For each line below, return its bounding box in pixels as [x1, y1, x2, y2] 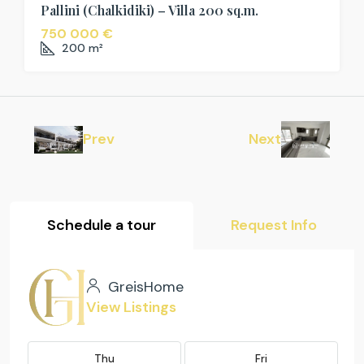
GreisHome [104, 277, 184, 297]
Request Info [231, 215, 317, 236]
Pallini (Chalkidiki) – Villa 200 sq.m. [41, 2, 258, 19]
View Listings [86, 297, 176, 318]
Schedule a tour [47, 215, 156, 236]
